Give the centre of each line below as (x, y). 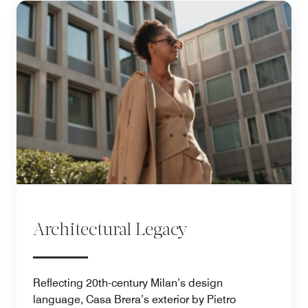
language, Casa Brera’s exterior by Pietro (134, 299)
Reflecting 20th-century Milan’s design (128, 283)
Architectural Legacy (110, 230)
